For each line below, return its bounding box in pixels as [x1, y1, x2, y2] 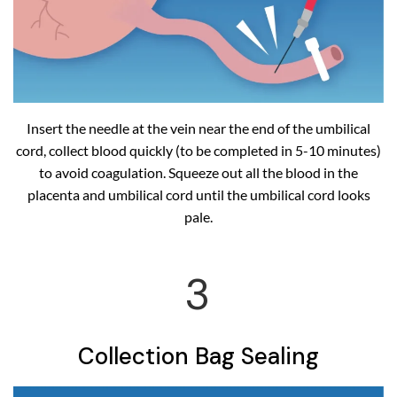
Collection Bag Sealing [78, 341, 319, 372]
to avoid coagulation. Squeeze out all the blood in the [39, 164, 358, 182]
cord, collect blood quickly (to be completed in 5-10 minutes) [16, 142, 381, 160]
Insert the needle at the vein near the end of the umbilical [27, 120, 370, 137]
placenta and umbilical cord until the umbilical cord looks [27, 186, 370, 204]
